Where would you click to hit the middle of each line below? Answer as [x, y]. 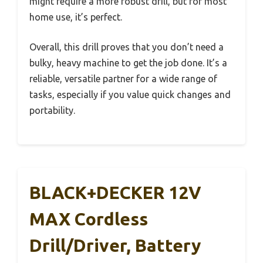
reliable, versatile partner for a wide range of [123, 78]
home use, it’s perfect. [76, 17]
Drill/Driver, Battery [115, 245]
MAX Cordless [89, 219]
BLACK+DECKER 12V [115, 192]
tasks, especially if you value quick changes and [130, 94]
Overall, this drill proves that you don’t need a [127, 47]
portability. [52, 110]
